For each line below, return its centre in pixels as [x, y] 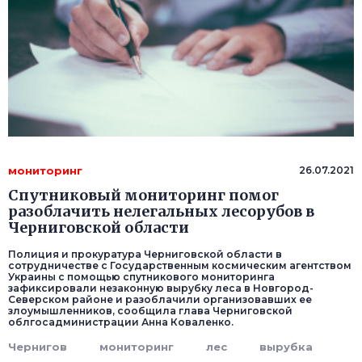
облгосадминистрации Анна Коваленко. [121, 322]
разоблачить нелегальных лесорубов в [161, 212]
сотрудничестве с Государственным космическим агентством [180, 266]
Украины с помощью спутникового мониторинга [141, 277]
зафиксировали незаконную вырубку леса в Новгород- [161, 288]
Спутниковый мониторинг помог [143, 196]
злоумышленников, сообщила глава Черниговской [150, 311]
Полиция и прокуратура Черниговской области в [145, 255]
